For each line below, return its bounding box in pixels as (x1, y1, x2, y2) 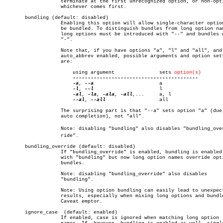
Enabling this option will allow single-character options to (4, 20, 52, 26)
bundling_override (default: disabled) (4, 144, 135, 149)
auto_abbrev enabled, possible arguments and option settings (4, 53, 52, 59)
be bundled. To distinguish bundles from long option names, (4, 26, 52, 31)
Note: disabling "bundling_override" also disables (4, 171, 52, 177)
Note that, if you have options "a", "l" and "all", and (4, 48, 52, 53)
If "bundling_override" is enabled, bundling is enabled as (4, 149, 52, 155)
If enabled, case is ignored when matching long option (4, 215, 52, 221)
